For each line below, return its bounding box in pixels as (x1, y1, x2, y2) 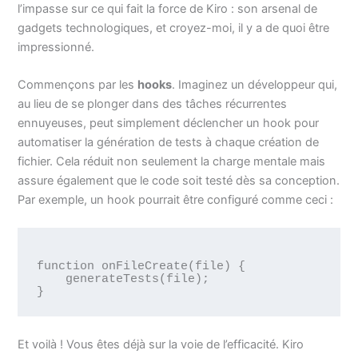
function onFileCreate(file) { (36, 259, 245, 272)
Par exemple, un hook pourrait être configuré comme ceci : (18, 193, 334, 208)
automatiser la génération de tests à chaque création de (18, 135, 320, 150)
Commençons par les (18, 78, 138, 93)
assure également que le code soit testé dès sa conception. (18, 173, 340, 189)
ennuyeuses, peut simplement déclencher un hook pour (18, 116, 320, 131)
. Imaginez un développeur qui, (172, 78, 338, 93)
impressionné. (18, 39, 95, 54)
